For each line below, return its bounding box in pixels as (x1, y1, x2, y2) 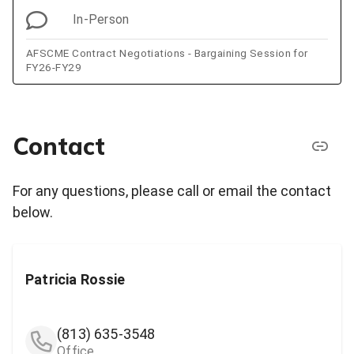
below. (13, 204, 53, 221)
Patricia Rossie (25, 270, 126, 288)
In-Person (73, 12, 130, 28)
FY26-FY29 (26, 61, 82, 74)
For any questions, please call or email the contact (13, 183, 331, 200)
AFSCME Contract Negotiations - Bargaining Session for (26, 47, 194, 60)
